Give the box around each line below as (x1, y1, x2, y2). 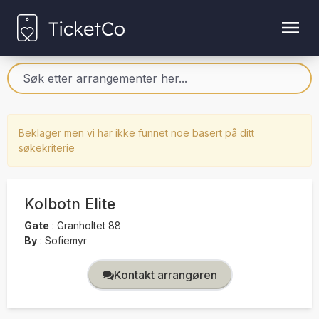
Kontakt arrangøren (113, 268, 217, 283)
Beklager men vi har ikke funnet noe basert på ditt (19, 126, 254, 139)
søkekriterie (19, 141, 75, 154)
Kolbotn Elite (24, 194, 115, 213)
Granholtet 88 (54, 219, 121, 232)
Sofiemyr (42, 234, 87, 247)
